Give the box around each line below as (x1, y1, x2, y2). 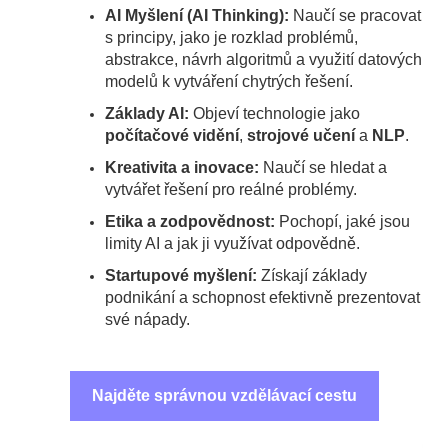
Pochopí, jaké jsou (275, 212, 410, 230)
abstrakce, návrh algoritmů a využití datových (105, 50, 422, 68)
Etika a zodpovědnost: (105, 212, 275, 230)
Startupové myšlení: (105, 266, 257, 284)
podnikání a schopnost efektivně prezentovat (105, 288, 420, 306)
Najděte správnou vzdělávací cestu (91, 386, 357, 404)
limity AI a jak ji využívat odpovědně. (105, 234, 360, 252)
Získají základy (257, 266, 367, 284)
